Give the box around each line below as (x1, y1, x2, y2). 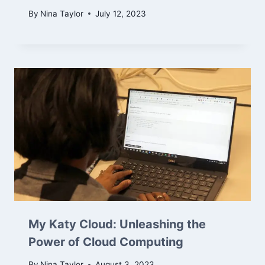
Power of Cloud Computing (28, 234, 183, 249)
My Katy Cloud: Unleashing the (28, 216, 206, 231)
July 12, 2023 (95, 8, 147, 18)
